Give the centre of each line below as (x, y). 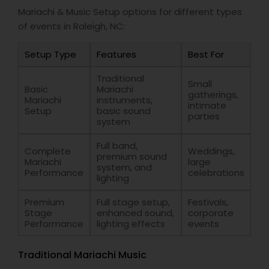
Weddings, (211, 151)
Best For (206, 54)
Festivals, (208, 202)
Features (116, 54)
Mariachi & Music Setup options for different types (130, 12)
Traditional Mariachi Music (82, 255)
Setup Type (50, 54)
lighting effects (131, 224)
